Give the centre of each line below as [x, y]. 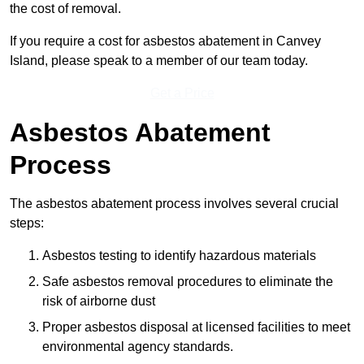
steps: [27, 223]
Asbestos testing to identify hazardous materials [179, 256]
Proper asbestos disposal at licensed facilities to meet [196, 327]
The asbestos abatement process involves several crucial [174, 204]
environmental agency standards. [138, 347]
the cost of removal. [65, 9]
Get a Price [182, 93]
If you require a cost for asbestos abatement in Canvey [165, 41]
